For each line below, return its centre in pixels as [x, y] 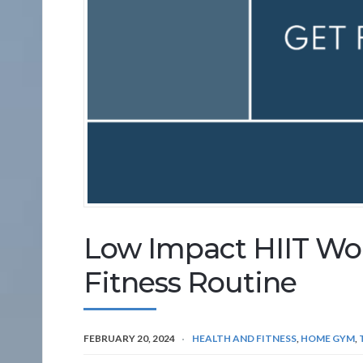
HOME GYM [328, 339]
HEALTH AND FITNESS [244, 339]
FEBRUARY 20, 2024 [129, 339]
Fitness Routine [190, 283]
